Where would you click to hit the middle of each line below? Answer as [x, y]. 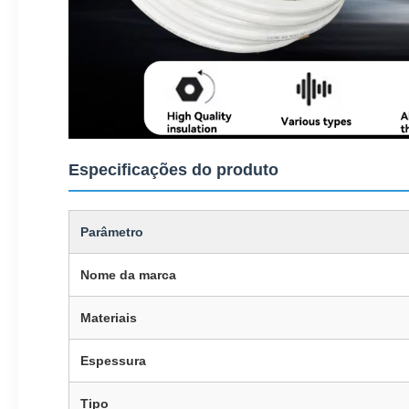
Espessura [113, 361]
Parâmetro [112, 232]
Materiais [109, 318]
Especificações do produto [173, 170]
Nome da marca [128, 275]
